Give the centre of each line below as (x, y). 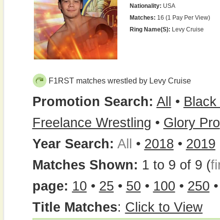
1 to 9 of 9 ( (176, 165)
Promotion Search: (93, 102)
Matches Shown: (87, 165)
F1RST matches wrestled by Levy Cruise (120, 81)
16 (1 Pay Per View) (183, 18)
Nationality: (145, 6)
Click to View (164, 207)
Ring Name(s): (150, 29)
